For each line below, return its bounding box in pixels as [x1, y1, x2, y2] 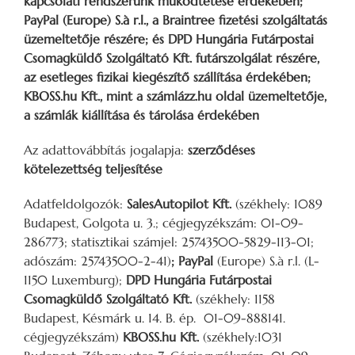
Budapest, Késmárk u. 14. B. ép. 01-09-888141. [24, 309, 285, 326]
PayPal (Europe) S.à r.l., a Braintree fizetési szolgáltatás [24, 11, 327, 28]
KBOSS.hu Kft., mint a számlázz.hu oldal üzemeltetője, [24, 87, 326, 104]
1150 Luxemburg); [24, 271, 122, 288]
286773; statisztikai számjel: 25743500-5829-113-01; [24, 233, 314, 250]
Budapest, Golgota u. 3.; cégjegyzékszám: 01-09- [24, 214, 303, 231]
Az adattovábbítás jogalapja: [24, 141, 188, 158]
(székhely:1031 [203, 328, 282, 345]
